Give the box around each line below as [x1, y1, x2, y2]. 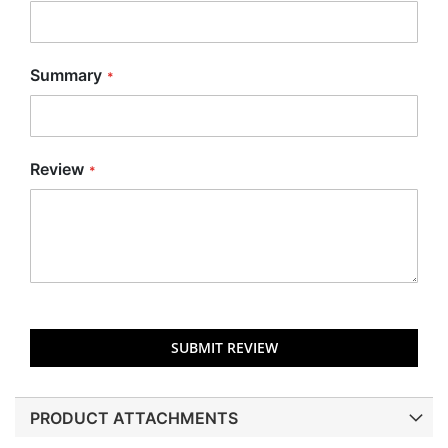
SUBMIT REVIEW [170, 337, 278, 357]
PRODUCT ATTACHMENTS [30, 407, 238, 428]
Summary [30, 65, 102, 86]
